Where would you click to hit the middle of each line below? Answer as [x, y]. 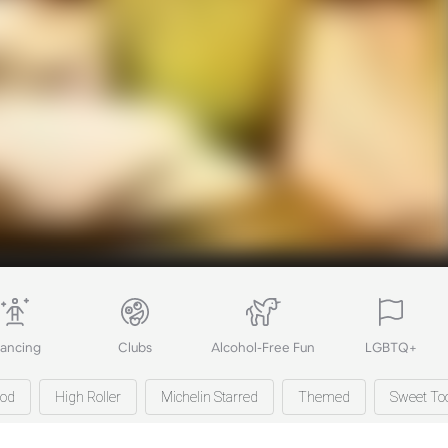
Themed [324, 397]
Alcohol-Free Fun [263, 348]
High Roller [88, 397]
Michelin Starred [209, 397]
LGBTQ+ [391, 348]
